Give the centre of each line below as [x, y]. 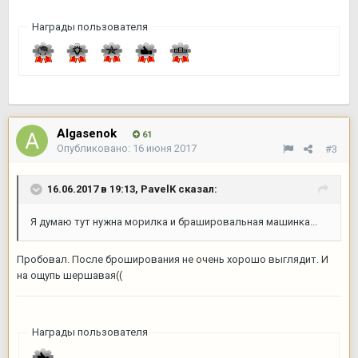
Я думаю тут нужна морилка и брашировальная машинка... [174, 222]
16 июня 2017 [165, 149]
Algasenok [87, 134]
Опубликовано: [95, 149]
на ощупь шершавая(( [70, 276]
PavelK [158, 189]
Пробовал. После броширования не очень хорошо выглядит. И [173, 260]
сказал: [197, 189]
